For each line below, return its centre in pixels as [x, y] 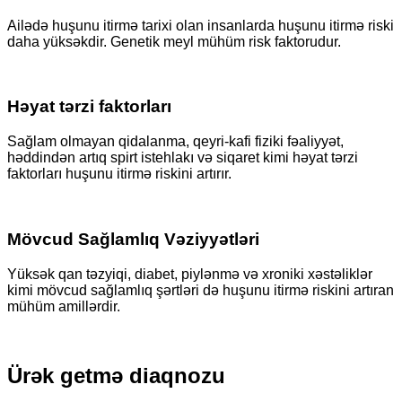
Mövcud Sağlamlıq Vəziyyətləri [133, 239]
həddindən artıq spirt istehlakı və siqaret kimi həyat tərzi [183, 158]
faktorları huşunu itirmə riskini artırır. [119, 174]
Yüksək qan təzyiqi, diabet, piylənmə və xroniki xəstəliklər [190, 274]
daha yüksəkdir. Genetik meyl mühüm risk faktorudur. [174, 41]
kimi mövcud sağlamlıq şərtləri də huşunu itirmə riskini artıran [201, 290]
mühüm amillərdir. [64, 306]
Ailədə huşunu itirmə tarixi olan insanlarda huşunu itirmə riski [201, 25]
